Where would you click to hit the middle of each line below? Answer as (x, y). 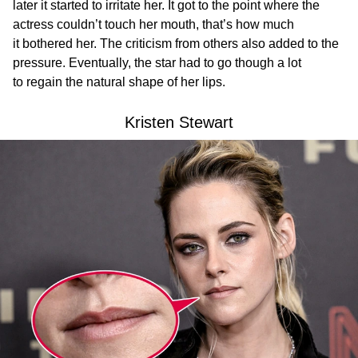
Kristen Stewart (179, 123)
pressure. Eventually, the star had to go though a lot (157, 63)
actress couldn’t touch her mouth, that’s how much (153, 25)
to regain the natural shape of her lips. (119, 82)
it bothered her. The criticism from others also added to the (176, 44)
